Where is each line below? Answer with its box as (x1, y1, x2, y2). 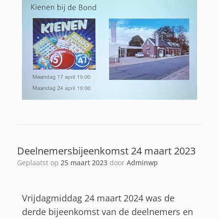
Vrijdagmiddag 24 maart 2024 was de (22, 192, 175, 204)
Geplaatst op (22, 158, 61, 168)
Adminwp (127, 158, 158, 168)
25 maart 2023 (61, 158, 108, 168)
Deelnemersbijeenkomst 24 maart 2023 (17, 144, 196, 158)
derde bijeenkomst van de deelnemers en (22, 206, 193, 218)
